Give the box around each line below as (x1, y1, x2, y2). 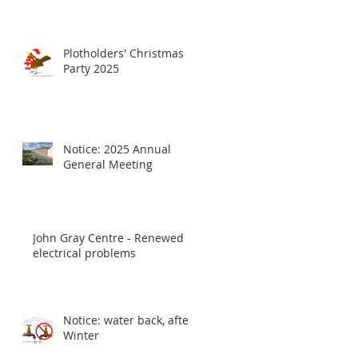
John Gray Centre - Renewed (33, 230, 184, 245)
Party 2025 (63, 61, 119, 76)
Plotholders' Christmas (63, 46, 184, 61)
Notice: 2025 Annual (63, 141, 171, 157)
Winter (63, 328, 99, 343)
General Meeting (63, 157, 153, 172)
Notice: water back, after (63, 312, 193, 328)
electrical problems (33, 245, 136, 261)
